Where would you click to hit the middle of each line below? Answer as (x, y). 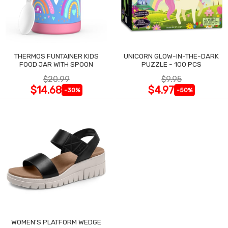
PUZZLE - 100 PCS (172, 64)
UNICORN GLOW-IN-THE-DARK (172, 56)
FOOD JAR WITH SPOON (56, 64)
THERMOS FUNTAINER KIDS (56, 56)
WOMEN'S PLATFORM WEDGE (56, 222)
